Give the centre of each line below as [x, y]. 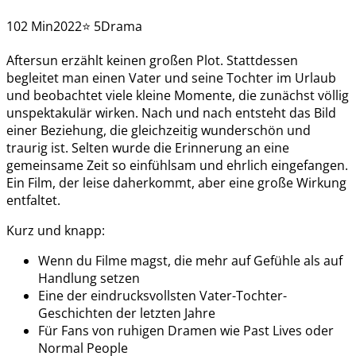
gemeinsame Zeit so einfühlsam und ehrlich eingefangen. [177, 165]
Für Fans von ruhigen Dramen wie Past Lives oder [186, 330]
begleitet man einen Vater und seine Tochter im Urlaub [171, 77]
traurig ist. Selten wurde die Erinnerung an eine [148, 147]
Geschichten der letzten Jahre [127, 313]
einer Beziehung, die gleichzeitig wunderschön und [159, 130]
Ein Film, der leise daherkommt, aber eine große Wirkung [176, 182]
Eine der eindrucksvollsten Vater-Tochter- [163, 295]
